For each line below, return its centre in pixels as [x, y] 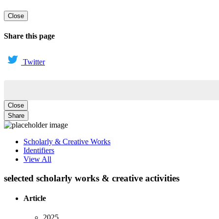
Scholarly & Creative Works [67, 141]
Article [35, 198]
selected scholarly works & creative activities [92, 178]
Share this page [29, 36]
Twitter [34, 62]
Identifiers [39, 150]
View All [37, 159]
